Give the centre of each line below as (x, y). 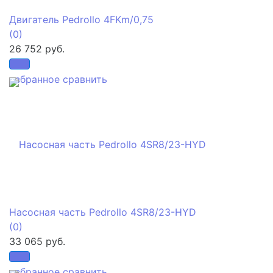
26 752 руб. (37, 48)
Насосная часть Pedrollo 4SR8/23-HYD (103, 212)
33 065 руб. (37, 241)
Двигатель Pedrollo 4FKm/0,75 (81, 19)
